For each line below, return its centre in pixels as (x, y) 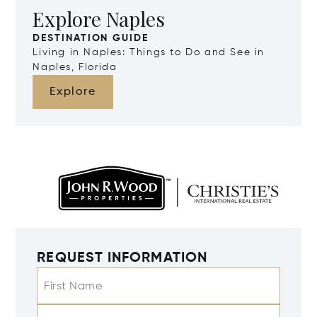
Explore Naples (99, 19)
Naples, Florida (75, 68)
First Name (73, 286)
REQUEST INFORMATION (122, 258)
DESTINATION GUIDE (91, 39)
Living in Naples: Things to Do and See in (149, 53)
